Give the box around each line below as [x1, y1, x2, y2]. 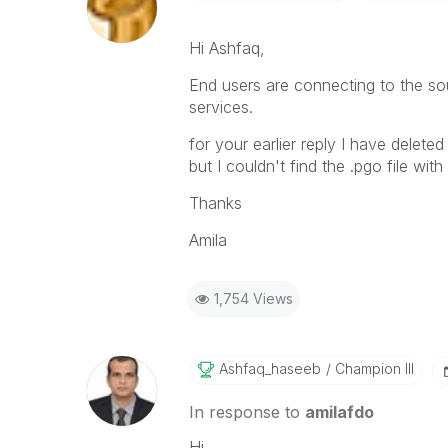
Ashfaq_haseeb [218, 360, 321, 377]
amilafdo [304, 402, 374, 422]
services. [188, 97, 253, 117]
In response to [188, 402, 305, 422]
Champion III [330, 360, 414, 377]
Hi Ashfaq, [188, 38, 265, 58]
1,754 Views [213, 290, 293, 307]
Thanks [188, 193, 242, 213]
